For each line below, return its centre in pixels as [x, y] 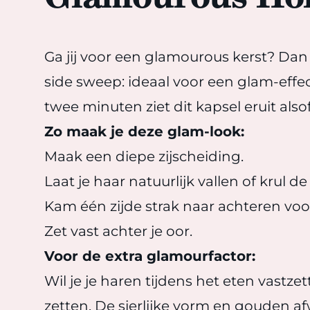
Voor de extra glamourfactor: [150, 256]
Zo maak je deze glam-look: [144, 131]
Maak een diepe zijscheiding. [144, 156]
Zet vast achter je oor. [118, 231]
